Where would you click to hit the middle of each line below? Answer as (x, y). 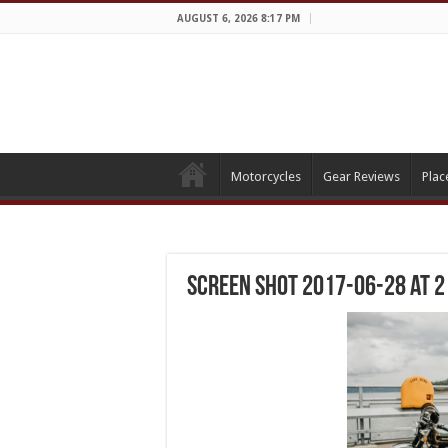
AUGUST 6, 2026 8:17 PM (238, 18)
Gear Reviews (361, 176)
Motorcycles (266, 176)
